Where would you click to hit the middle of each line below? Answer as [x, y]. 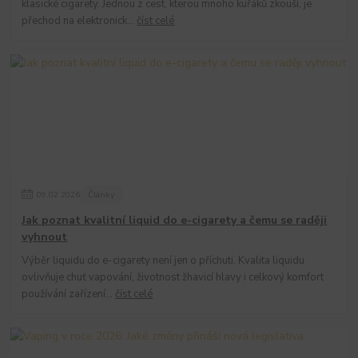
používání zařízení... [69, 294]
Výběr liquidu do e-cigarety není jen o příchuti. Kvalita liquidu [163, 260]
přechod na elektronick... [80, 20]
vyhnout [45, 237]
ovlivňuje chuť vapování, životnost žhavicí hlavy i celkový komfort [173, 277]
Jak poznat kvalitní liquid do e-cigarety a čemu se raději [175, 220]
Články [101, 195]
